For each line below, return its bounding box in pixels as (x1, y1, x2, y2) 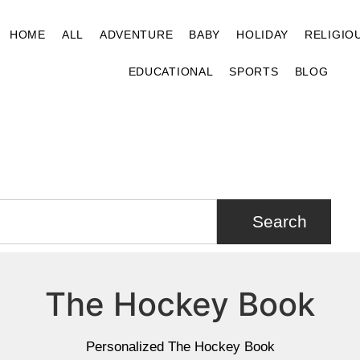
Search (252, 212, 307, 231)
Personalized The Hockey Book (85, 338, 275, 354)
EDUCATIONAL (128, 65, 214, 78)
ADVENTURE (99, 28, 174, 41)
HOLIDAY (236, 28, 289, 41)
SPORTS (229, 65, 279, 78)
